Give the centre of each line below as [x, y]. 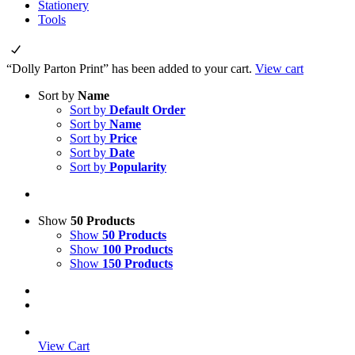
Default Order [147, 110]
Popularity [138, 167]
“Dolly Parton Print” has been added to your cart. [131, 69]
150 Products [137, 263]
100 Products [137, 249]
